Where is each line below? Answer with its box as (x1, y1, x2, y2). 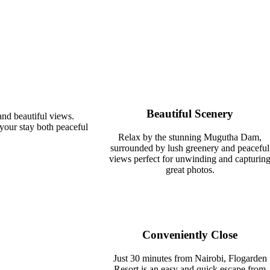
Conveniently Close (142, 228, 237, 242)
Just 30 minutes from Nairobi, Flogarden (113, 253, 267, 264)
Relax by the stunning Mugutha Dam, (118, 131, 262, 142)
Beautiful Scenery (146, 107, 233, 120)
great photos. (165, 164, 215, 175)
